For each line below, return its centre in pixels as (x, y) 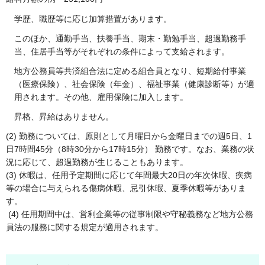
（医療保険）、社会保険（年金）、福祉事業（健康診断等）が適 (134, 84)
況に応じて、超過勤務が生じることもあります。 (97, 162)
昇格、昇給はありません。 (64, 117)
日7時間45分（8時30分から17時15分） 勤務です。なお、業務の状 (130, 149)
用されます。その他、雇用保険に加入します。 (101, 97)
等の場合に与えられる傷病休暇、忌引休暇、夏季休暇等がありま (126, 188)
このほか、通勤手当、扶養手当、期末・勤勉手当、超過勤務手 (130, 38)
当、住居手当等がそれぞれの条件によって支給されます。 (122, 51)
